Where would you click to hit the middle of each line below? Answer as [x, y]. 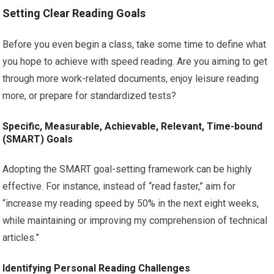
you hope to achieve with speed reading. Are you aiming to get [135, 62]
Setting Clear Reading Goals [74, 13]
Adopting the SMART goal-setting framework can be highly [128, 169]
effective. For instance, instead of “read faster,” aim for [119, 187]
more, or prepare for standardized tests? [90, 96]
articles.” [21, 238]
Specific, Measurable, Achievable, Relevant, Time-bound [133, 127]
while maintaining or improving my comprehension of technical [135, 221]
